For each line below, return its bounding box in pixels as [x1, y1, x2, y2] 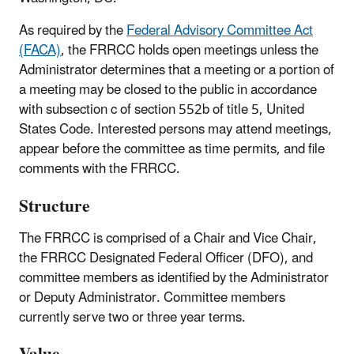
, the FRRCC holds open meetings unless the [61, 36, 318, 66]
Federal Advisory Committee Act [126, 17, 313, 46]
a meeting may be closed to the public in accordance [19, 76, 317, 105]
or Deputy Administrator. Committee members [19, 283, 285, 312]
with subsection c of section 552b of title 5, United [19, 96, 304, 125]
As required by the [19, 17, 126, 46]
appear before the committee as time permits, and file [19, 135, 325, 164]
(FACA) [19, 36, 61, 66]
